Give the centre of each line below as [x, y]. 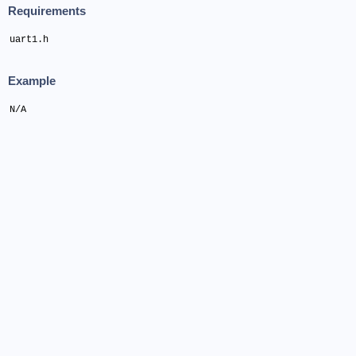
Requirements [47, 11]
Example [32, 81]
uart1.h [29, 39]
